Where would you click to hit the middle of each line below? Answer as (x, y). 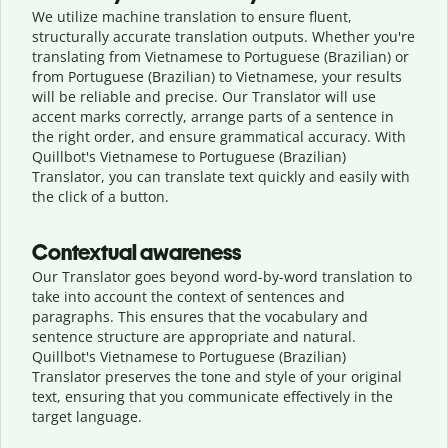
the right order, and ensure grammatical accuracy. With (219, 136)
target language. (87, 416)
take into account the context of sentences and (188, 296)
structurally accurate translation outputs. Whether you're (223, 36)
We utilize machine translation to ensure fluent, (192, 16)
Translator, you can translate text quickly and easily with (221, 176)
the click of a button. (100, 196)
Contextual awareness (136, 252)
